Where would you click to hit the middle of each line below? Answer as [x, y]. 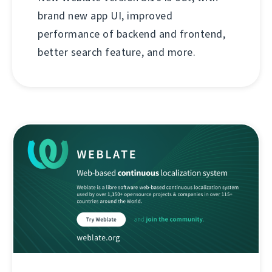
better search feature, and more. [117, 53]
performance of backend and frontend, [131, 34]
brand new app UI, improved [105, 16]
